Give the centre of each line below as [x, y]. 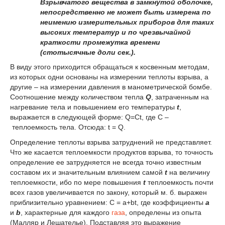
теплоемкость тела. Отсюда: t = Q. [69, 127]
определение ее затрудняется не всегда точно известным [106, 162]
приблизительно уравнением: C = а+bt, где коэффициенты [108, 203]
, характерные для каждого [66, 213]
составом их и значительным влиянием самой [87, 173]
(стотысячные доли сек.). [88, 52]
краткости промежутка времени [100, 42]
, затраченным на [180, 97]
